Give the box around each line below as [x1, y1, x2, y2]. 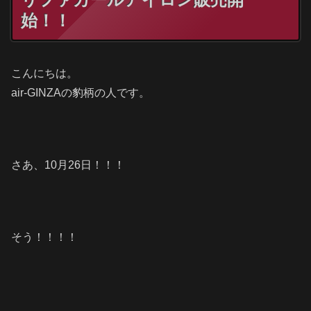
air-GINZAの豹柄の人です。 [11, 86, 150, 99]
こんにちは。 [11, 67, 78, 79]
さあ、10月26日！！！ [11, 158, 125, 171]
